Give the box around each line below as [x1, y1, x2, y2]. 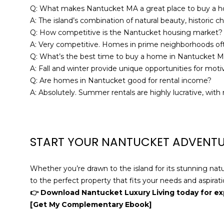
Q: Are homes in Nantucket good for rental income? [30, 75, 211, 85]
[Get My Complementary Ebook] [30, 200, 151, 209]
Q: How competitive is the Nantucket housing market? [30, 27, 222, 37]
